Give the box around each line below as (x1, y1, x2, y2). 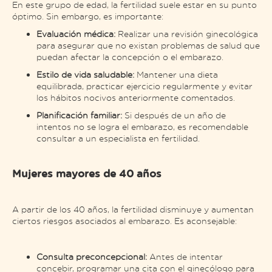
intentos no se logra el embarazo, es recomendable (36, 121, 248, 132)
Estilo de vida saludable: (36, 69, 137, 80)
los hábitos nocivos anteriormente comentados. (36, 92, 235, 103)
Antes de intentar (149, 251, 223, 262)
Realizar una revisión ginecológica (118, 28, 258, 39)
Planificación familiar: (36, 109, 124, 120)
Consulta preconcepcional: (36, 251, 149, 262)
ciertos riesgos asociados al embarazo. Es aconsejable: (12, 215, 237, 226)
